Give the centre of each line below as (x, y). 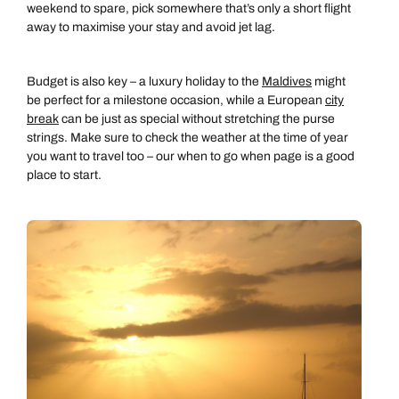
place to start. (64, 175)
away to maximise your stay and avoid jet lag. (151, 28)
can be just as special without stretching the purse (197, 119)
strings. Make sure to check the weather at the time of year (187, 138)
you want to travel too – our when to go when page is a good (191, 157)
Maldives (287, 82)
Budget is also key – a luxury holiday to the (144, 82)
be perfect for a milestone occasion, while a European (176, 101)
